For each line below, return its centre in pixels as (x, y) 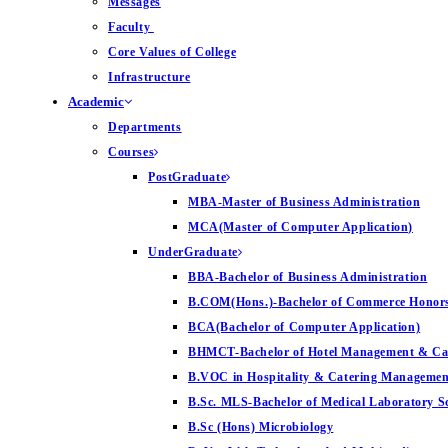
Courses (131, 152)
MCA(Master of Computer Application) (300, 227)
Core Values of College (172, 52)
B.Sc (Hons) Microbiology (261, 427)
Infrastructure (149, 77)
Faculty (131, 27)
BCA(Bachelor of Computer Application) (304, 327)
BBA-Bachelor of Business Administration (308, 277)
